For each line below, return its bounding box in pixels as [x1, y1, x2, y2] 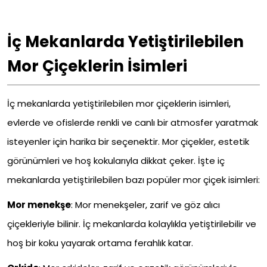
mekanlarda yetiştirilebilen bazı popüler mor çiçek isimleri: [7, 173, 260, 187]
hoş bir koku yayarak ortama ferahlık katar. [7, 237, 193, 250]
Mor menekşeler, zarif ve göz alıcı [73, 198, 220, 212]
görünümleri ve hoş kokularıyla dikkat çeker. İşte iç [7, 154, 225, 167]
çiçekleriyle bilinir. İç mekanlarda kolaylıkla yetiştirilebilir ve [7, 218, 256, 231]
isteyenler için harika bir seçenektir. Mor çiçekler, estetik [7, 135, 249, 148]
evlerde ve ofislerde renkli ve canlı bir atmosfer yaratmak [7, 116, 258, 129]
